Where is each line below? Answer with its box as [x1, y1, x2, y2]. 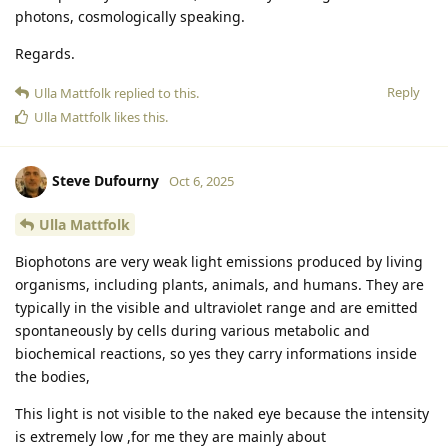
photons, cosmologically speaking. [15, 6, 245, 26]
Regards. [15, 43, 75, 63]
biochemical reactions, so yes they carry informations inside [15, 343, 417, 363]
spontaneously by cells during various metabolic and [15, 320, 370, 340]
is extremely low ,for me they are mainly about [15, 426, 326, 446]
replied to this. [111, 83, 199, 102]
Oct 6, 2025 [169, 171, 234, 190]
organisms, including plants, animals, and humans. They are [15, 274, 424, 294]
